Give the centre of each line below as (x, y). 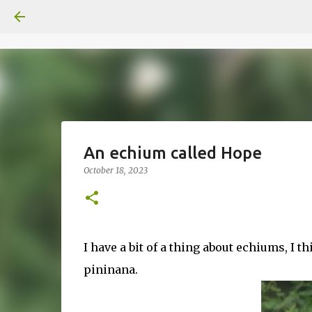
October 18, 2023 (115, 170)
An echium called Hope (172, 153)
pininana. (113, 270)
